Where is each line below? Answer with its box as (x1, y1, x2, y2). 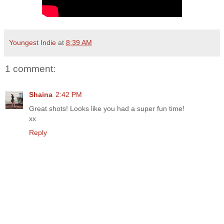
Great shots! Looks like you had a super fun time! (29, 104, 184, 113)
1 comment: (5, 63, 55, 74)
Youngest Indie (9, 38, 56, 47)
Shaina (29, 90, 52, 99)
